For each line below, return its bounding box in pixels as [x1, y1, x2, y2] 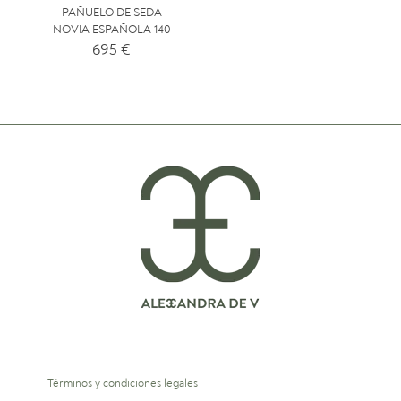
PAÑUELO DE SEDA [61, 5, 162, 21]
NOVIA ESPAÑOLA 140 [52, 22, 171, 38]
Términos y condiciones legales [47, 376, 198, 391]
